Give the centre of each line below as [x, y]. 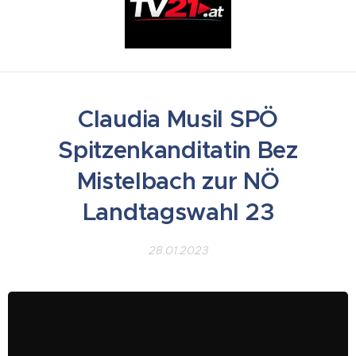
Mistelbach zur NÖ [178, 181]
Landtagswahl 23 [178, 212]
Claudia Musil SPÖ [178, 119]
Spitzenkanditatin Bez [178, 150]
